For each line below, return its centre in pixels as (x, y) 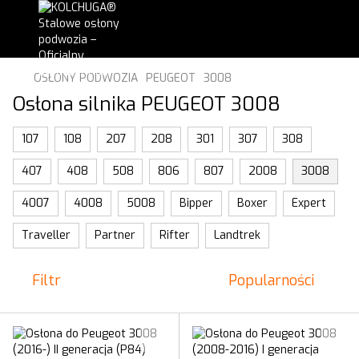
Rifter (175, 235)
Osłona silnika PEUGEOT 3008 (147, 104)
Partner (115, 235)
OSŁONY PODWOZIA (86, 78)
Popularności (271, 280)
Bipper (196, 203)
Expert (309, 203)
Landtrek (237, 235)
